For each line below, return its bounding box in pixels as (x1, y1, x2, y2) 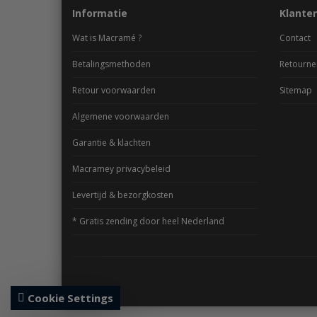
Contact (279, 31, 311, 44)
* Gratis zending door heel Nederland (72, 214, 224, 227)
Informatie (72, 6, 127, 20)
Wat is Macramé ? (72, 31, 142, 44)
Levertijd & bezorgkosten (72, 188, 173, 201)
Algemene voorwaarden (72, 110, 169, 122)
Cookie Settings (25, 291, 113, 305)
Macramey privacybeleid (72, 162, 171, 175)
